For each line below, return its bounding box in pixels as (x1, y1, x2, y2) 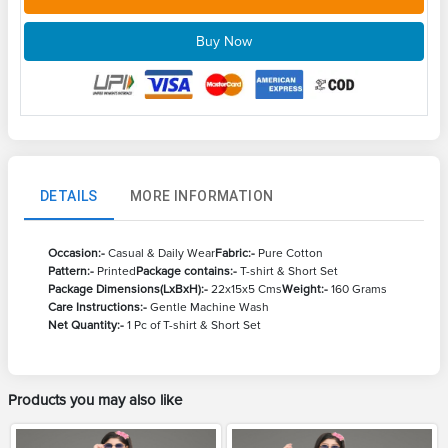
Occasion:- (48, 246, 105, 262)
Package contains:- (136, 264, 237, 280)
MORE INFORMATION (130, 187, 274, 204)
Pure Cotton (255, 246, 323, 262)
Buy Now (196, 32, 252, 50)
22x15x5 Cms (208, 282, 282, 298)
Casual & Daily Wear (105, 246, 215, 262)
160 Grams (328, 282, 387, 298)
